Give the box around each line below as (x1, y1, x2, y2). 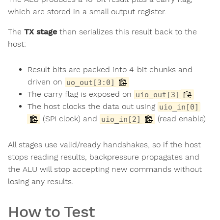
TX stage (24, 27, 57, 37)
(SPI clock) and (40, 114, 100, 124)
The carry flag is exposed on (27, 89, 134, 99)
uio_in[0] (159, 103, 199, 111)
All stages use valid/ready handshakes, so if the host (8, 139, 201, 149)
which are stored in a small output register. (8, 7, 166, 17)
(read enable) (155, 114, 206, 124)
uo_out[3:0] (66, 78, 115, 87)
